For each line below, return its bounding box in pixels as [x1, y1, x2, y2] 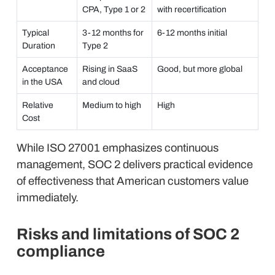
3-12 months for [82, 28, 144, 37]
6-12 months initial [157, 28, 227, 37]
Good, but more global [157, 64, 242, 74]
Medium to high [82, 101, 141, 110]
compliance [17, 243, 105, 260]
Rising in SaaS [82, 64, 137, 74]
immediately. [17, 192, 79, 204]
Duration [22, 41, 55, 50]
